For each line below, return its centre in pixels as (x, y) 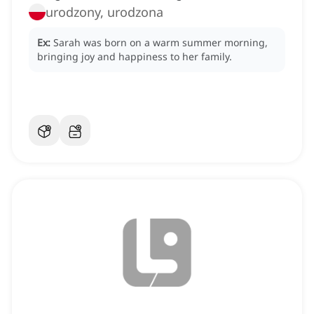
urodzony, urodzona (104, 12)
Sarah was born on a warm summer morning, (161, 43)
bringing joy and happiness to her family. (135, 57)
